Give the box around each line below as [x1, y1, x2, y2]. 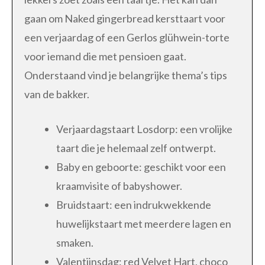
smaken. [56, 235, 93, 249]
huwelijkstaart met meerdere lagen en [56, 216, 231, 230]
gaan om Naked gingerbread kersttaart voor [24, 11, 225, 25]
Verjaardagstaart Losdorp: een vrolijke [56, 122, 232, 135]
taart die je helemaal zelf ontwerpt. [56, 141, 216, 154]
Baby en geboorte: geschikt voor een [56, 160, 226, 173]
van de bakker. [24, 87, 89, 101]
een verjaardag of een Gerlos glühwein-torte [24, 30, 230, 44]
